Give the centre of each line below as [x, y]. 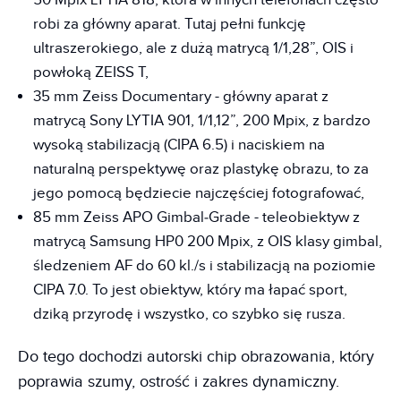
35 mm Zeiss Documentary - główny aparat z [181, 96]
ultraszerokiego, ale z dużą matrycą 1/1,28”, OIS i [193, 48]
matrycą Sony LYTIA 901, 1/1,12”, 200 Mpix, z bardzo [202, 120]
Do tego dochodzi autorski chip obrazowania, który [196, 356]
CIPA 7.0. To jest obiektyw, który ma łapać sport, [190, 290]
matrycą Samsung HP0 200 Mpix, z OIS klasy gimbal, [208, 241]
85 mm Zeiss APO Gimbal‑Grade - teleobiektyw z [196, 217]
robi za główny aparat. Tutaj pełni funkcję [170, 24]
